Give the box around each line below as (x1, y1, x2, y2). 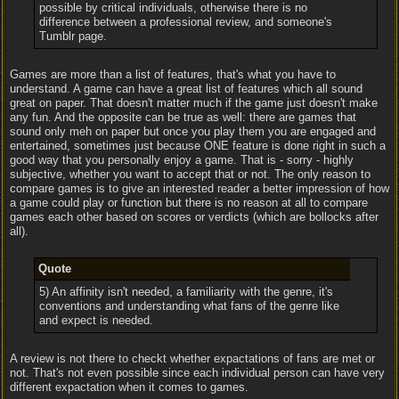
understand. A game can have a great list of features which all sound (10, 82, 362, 95)
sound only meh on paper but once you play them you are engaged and (10, 125, 376, 138)
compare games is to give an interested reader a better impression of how (10, 182, 389, 195)
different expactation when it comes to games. (10, 380, 248, 394)
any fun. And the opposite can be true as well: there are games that (10, 110, 356, 124)
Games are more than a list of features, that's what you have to (10, 68, 336, 81)
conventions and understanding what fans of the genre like (38, 299, 339, 313)
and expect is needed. (38, 313, 153, 327)
